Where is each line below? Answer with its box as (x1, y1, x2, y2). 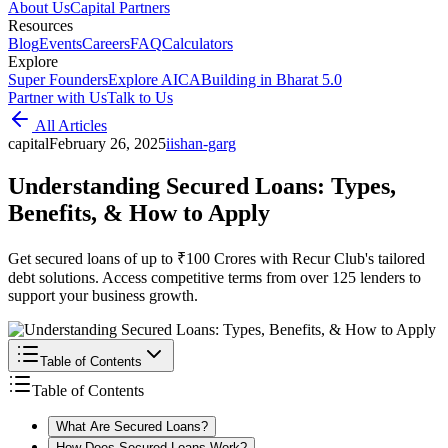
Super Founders (8, 71, 108, 88)
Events (39, 35, 82, 52)
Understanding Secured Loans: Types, (8, 172, 396, 199)
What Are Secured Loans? (56, 418, 208, 434)
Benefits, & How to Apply (8, 199, 270, 226)
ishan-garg (170, 135, 236, 152)
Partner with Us (8, 89, 107, 106)
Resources (8, 17, 73, 34)
